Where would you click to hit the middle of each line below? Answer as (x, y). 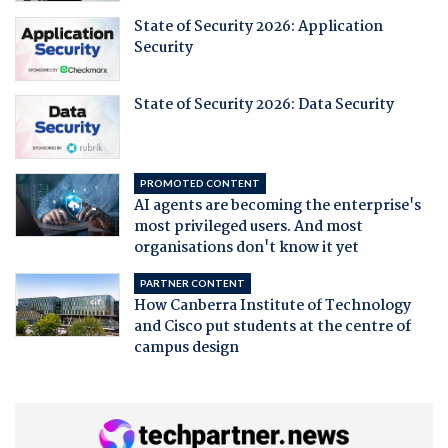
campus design (186, 348)
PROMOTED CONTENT (199, 183)
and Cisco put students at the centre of (272, 327)
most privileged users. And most (248, 227)
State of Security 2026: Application (258, 26)
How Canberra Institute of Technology (272, 306)
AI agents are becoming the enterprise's (277, 206)
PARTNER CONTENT (192, 283)
